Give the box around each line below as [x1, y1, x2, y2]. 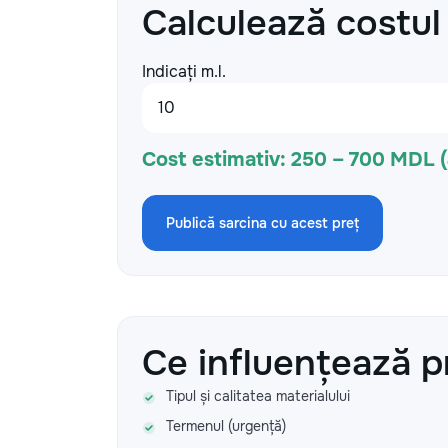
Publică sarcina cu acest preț [166, 214, 359, 232]
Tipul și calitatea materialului [166, 387, 350, 405]
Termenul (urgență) [166, 417, 286, 435]
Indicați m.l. [142, 61, 226, 82]
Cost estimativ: [142, 147, 286, 172]
